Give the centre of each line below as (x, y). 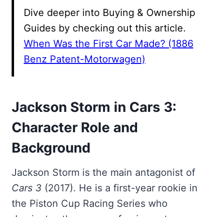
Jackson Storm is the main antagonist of (103, 172)
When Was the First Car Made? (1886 (108, 43)
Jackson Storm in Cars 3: (94, 107)
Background (51, 147)
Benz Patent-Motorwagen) (85, 59)
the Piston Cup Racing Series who (90, 203)
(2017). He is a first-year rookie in (120, 188)
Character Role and (75, 127)
